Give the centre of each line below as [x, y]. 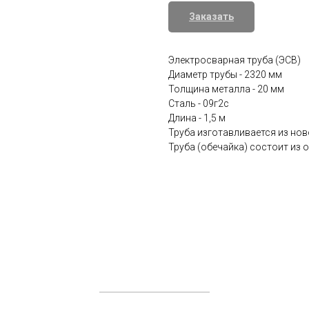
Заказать [211, 17]
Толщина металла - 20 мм [226, 89]
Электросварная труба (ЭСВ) [235, 60]
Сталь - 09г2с [199, 104]
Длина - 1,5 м [197, 118]
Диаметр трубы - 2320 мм [225, 75]
